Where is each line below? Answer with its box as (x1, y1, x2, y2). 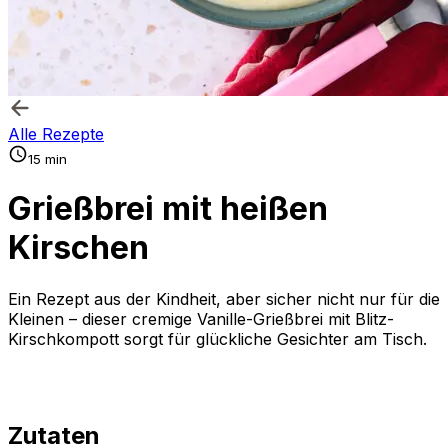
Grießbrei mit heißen (8, 189, 328, 229)
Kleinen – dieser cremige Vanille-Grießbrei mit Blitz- (8, 308, 394, 329)
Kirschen (8, 228, 149, 268)
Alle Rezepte (8, 124, 104, 144)
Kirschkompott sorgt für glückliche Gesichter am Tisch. (8, 328, 427, 349)
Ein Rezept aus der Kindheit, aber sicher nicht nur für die (8, 288, 440, 309)
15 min (28, 151, 67, 167)
